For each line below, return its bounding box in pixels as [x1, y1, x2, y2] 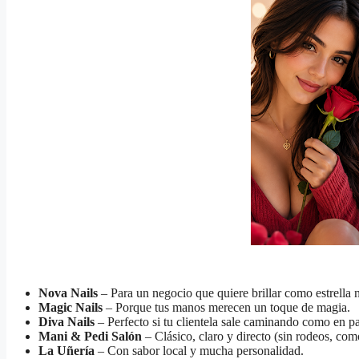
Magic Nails [38, 301, 103, 315]
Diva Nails [38, 315, 95, 329]
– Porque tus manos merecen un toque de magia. [103, 301, 350, 315]
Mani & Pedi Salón [38, 329, 142, 344]
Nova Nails [38, 286, 98, 301]
